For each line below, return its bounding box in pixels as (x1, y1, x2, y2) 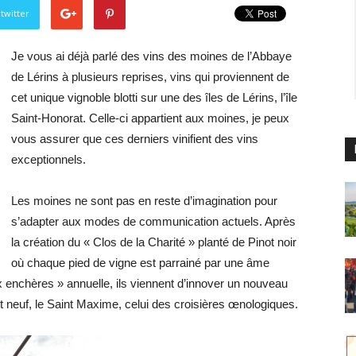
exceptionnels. (11, 153, 86, 166)
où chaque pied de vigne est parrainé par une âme (11, 256, 269, 269)
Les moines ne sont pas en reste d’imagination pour (11, 194, 277, 207)
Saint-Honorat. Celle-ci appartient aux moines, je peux (11, 111, 289, 125)
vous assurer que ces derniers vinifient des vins (11, 132, 258, 145)
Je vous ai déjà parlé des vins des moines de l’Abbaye (11, 49, 292, 63)
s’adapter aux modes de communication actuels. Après (11, 215, 296, 228)
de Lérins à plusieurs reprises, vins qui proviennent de (11, 70, 289, 83)
